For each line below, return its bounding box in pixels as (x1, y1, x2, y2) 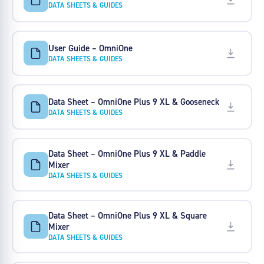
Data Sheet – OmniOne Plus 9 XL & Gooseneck (48, 95, 219, 107)
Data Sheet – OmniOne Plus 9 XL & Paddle (48, 148, 206, 160)
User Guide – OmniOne (48, 42, 133, 54)
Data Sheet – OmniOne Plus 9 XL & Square (48, 210, 207, 222)
